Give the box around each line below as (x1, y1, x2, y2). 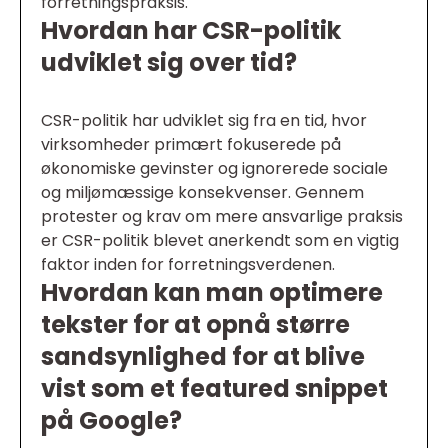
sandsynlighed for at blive (41, 340, 365, 374)
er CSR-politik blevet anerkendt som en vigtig (41, 229, 399, 253)
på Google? (41, 404, 182, 438)
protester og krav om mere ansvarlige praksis (41, 205, 403, 229)
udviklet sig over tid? (41, 46, 297, 80)
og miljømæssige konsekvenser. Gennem (41, 181, 364, 205)
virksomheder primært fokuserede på (41, 133, 341, 157)
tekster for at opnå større (41, 308, 350, 342)
